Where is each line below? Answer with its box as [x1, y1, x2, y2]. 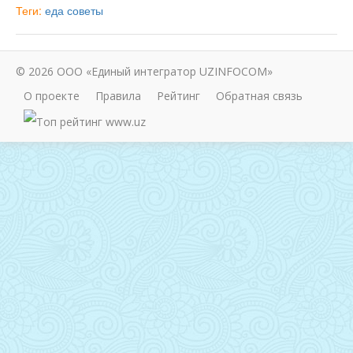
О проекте [24, 88, 80, 104]
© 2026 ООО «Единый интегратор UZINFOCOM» [16, 64, 273, 80]
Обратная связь [216, 88, 303, 104]
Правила [95, 88, 141, 104]
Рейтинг [157, 88, 200, 104]
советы [67, 2, 103, 19]
